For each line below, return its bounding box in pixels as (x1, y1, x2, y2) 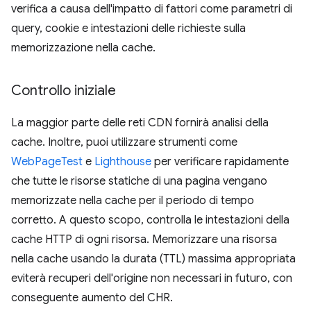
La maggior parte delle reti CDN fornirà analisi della (11, 115, 269, 130)
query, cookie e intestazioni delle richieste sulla (11, 21, 246, 35)
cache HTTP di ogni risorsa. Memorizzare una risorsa (11, 232, 277, 246)
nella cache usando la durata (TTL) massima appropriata (11, 251, 296, 266)
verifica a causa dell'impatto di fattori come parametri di (11, 1, 292, 16)
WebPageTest (11, 154, 83, 169)
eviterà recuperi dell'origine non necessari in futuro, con (11, 271, 292, 285)
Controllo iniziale (11, 81, 116, 99)
